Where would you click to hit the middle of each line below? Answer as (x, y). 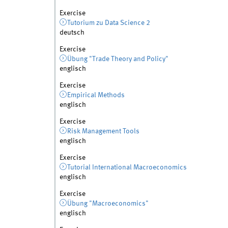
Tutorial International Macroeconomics (127, 168)
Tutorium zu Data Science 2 (109, 23)
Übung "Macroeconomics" (108, 204)
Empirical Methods (96, 95)
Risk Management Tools (104, 132)
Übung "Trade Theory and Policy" (118, 59)
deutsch (72, 32)
